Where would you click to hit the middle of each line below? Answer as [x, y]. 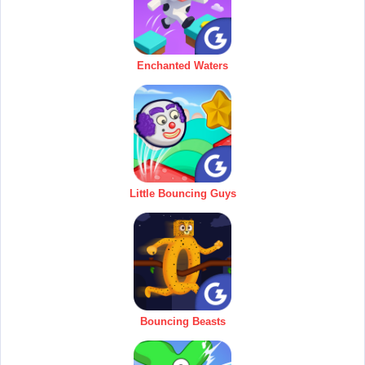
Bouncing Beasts [182, 322]
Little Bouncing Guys [182, 194]
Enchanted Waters [182, 66]
